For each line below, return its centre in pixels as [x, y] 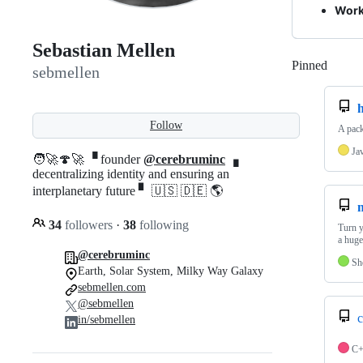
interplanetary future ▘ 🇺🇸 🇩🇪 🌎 [128, 190]
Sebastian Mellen [104, 51]
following [162, 224]
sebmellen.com [112, 287]
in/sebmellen [107, 319]
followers [89, 224]
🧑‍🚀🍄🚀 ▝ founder [88, 159]
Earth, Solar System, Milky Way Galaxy [171, 271]
